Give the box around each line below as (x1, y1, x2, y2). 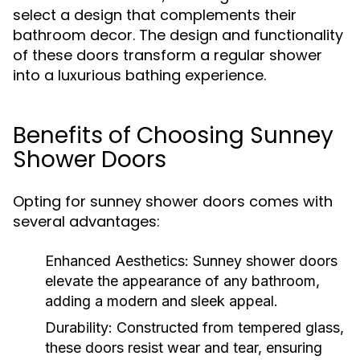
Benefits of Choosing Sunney (13, 120, 333, 151)
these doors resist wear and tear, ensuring (45, 339, 322, 356)
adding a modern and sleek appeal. (45, 292, 278, 309)
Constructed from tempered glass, (112, 319, 344, 336)
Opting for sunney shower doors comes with (13, 191, 333, 211)
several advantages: (13, 211, 160, 231)
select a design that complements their (13, 5, 297, 25)
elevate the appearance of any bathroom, (45, 272, 320, 289)
